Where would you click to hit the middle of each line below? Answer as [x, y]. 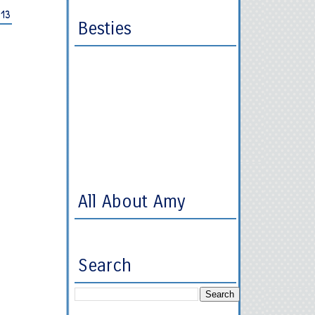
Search [105, 266]
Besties [105, 29]
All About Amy [131, 202]
